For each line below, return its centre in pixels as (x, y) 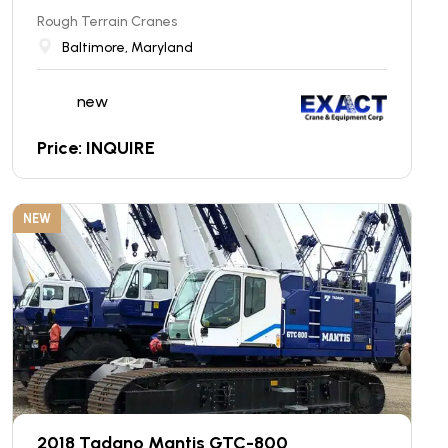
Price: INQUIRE (96, 148)
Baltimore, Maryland (127, 47)
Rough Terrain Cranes (107, 21)
